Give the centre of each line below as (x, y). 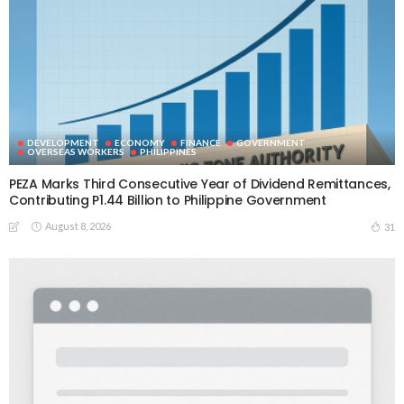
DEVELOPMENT (63, 143)
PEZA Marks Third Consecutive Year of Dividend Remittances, (200, 184)
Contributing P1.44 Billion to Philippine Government (168, 201)
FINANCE (201, 143)
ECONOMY (140, 143)
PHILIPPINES (168, 152)
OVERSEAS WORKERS (76, 152)
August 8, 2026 (78, 226)
